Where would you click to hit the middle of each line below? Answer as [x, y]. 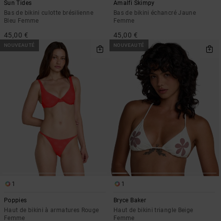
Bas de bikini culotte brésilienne [49, 13]
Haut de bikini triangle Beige [153, 210]
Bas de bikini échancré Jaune [155, 13]
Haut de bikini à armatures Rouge [52, 210]
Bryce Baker [130, 201]
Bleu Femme [21, 21]
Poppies [16, 201]
